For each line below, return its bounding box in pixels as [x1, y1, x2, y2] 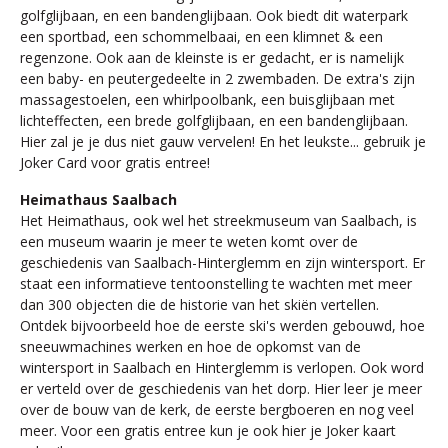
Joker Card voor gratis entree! [20, 152, 210, 172]
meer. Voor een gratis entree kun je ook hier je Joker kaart [20, 420, 396, 440]
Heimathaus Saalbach [20, 189, 177, 209]
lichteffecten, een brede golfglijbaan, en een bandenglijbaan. [20, 110, 408, 130]
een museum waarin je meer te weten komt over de [20, 231, 358, 251]
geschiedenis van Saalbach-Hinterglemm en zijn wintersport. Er [20, 252, 425, 272]
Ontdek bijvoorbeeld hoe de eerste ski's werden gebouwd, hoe [20, 315, 425, 335]
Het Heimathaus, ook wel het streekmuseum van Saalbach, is [20, 210, 417, 230]
